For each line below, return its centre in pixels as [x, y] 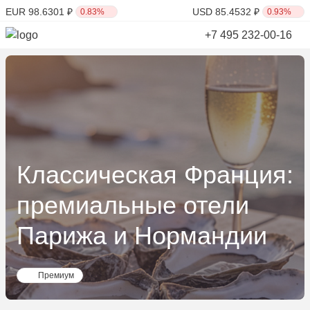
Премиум [56, 276]
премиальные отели [133, 206]
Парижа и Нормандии [142, 236]
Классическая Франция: [155, 175]
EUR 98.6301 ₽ [39, 12]
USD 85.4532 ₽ [226, 12]
